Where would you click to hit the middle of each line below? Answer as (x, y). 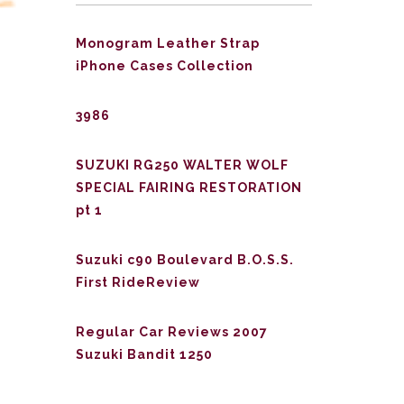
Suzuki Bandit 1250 (144, 354)
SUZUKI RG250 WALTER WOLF (182, 165)
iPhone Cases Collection (164, 66)
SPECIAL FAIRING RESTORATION (188, 188)
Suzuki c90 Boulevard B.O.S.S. (184, 260)
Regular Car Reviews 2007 (171, 332)
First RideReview (138, 282)
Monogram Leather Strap (167, 43)
